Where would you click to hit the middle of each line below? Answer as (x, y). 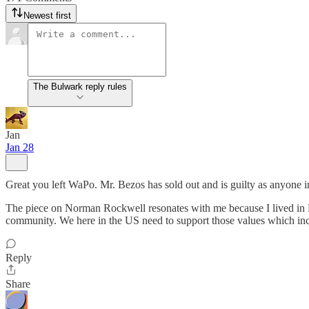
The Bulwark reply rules (80, 87)
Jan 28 (20, 147)
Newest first (47, 16)
